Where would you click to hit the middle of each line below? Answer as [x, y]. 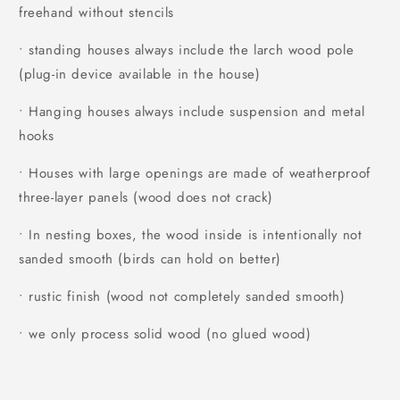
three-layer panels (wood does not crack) [146, 198]
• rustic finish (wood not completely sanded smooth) [182, 297]
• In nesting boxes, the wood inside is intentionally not [191, 235]
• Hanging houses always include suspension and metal [192, 112]
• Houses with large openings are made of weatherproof [195, 174]
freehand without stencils [97, 13]
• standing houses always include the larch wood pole [187, 50]
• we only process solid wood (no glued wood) [165, 334]
